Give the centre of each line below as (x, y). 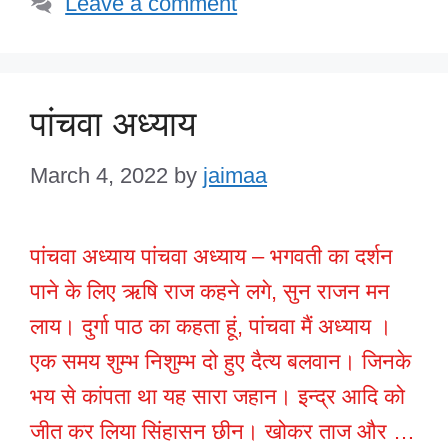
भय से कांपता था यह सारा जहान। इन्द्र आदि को (217, 397)
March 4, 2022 (99, 176)
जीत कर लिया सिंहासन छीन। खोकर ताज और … (222, 432)
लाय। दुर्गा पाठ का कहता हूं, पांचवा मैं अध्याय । (211, 327)
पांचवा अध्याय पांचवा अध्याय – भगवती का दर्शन (211, 257)
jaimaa (235, 176)
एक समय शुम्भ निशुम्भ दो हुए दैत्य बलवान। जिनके (220, 362)
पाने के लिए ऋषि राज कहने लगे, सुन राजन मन (210, 292)
